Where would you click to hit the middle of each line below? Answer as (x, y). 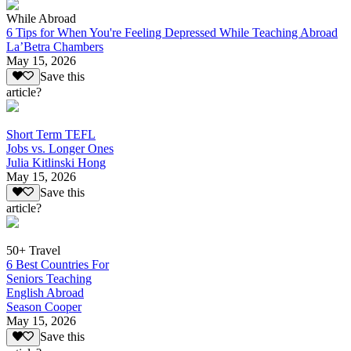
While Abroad (41, 18)
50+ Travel (33, 251)
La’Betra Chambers (55, 46)
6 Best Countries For (58, 265)
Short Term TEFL (51, 134)
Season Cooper (44, 307)
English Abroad (45, 293)
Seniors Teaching (49, 279)
